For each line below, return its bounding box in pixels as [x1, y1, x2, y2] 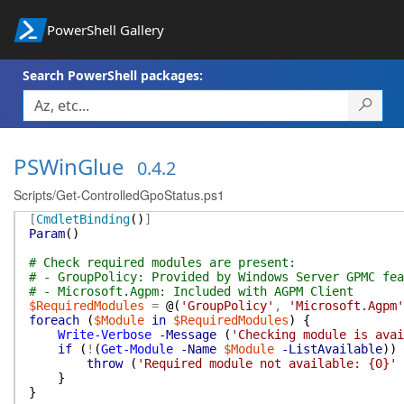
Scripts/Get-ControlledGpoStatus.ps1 [14, 186, 225, 204]
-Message [159, 327, 216, 342]
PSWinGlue [14, 151, 124, 181]
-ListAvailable [281, 342, 382, 356]
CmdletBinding [36, 212, 130, 226]
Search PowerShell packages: [23, 67, 203, 84]
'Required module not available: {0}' [137, 356, 397, 371]
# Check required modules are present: [29, 255, 296, 270]
